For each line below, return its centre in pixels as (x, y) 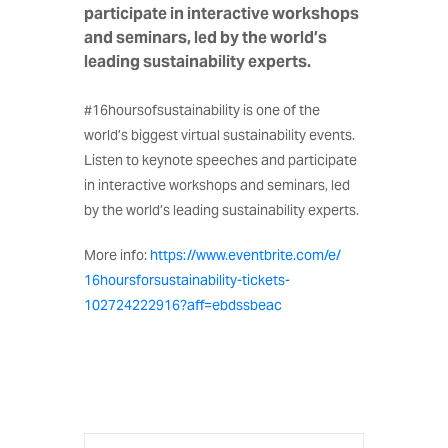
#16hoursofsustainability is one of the (202, 110)
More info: (117, 255)
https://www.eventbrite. (223, 255)
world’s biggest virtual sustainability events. (219, 135)
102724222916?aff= (148, 305)
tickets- (266, 280)
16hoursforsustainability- (163, 280)
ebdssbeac (247, 305)
